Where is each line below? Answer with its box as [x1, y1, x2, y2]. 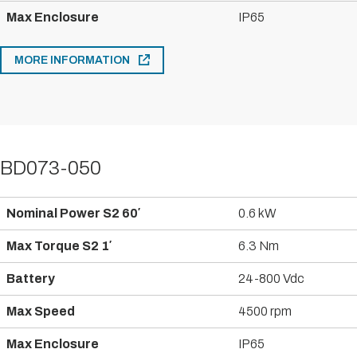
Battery [6, 272, 55, 286]
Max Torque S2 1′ [6, 239, 112, 253]
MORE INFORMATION [14, 54, 132, 67]
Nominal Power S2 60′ [6, 206, 140, 221]
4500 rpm [238, 304, 292, 319]
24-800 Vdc [238, 272, 304, 286]
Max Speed [6, 304, 75, 319]
